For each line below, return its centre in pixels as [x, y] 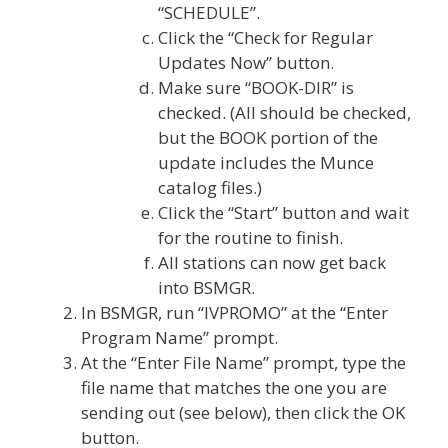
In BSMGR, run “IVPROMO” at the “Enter [234, 312]
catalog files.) [209, 187]
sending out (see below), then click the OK [243, 412]
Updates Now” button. [245, 62]
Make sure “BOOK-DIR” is [255, 87]
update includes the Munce [265, 162]
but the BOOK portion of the [267, 137]
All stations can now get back [271, 262]
